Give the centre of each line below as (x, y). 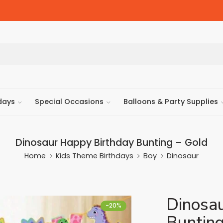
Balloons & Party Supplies (171, 102)
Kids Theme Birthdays (95, 156)
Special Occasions (69, 102)
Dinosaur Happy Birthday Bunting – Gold (111, 142)
